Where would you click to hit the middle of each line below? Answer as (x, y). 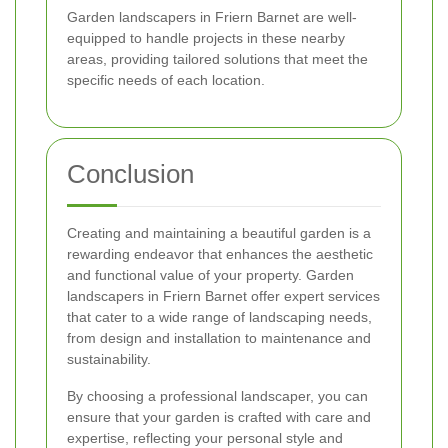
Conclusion (130, 174)
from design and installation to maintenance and (219, 338)
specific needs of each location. (166, 80)
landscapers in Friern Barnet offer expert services (223, 296)
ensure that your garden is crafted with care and (219, 417)
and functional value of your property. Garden (210, 275)
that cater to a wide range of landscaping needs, (219, 317)
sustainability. (109, 359)
